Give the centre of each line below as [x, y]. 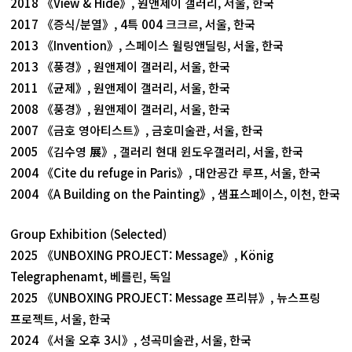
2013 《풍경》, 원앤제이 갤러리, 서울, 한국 [121, 66]
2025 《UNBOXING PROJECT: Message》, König [142, 255]
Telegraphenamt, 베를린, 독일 [91, 276]
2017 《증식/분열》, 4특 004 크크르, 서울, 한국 [133, 24]
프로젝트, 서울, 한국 [61, 319]
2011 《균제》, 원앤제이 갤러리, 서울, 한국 [121, 88]
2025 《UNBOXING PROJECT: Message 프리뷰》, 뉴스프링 [166, 297]
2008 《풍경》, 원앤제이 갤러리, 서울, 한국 [121, 109]
